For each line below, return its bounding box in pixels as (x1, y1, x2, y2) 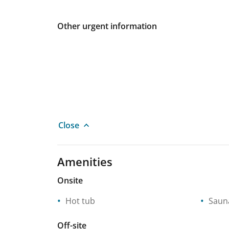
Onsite (57, 174, 83, 186)
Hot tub (65, 195, 95, 207)
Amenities (57, 153, 112, 169)
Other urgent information (57, 20, 157, 32)
